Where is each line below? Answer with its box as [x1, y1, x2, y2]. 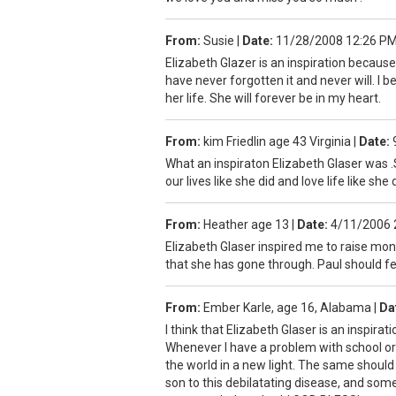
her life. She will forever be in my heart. [165, 90, 381, 105]
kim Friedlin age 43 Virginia [201, 133, 354, 148]
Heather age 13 [201, 217, 292, 232]
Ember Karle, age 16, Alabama [201, 300, 374, 315]
